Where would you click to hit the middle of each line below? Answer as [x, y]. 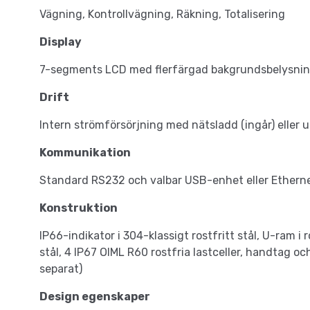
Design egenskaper [95, 297]
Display [61, 42]
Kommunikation [85, 153]
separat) [61, 269]
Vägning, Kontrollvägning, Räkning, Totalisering [162, 15]
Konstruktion [79, 208]
